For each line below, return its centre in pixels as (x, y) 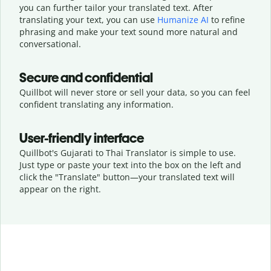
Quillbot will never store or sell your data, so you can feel (135, 92)
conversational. (50, 44)
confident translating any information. (96, 104)
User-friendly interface (82, 138)
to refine (227, 19)
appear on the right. (60, 189)
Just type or (44, 165)
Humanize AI (183, 19)
